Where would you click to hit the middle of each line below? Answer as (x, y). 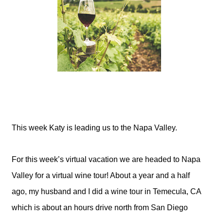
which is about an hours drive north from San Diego (100, 208)
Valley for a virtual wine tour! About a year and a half (101, 175)
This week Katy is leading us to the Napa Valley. (94, 128)
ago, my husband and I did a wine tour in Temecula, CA (106, 191)
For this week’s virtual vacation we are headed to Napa (106, 159)
